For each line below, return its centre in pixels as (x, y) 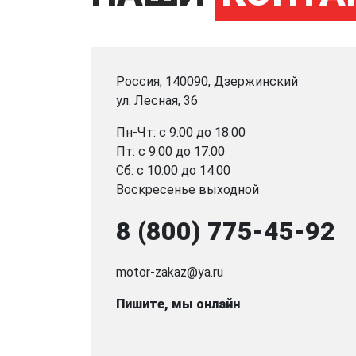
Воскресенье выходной (188, 189)
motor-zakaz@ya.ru (170, 272)
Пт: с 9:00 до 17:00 (170, 151)
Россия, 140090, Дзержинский (207, 81)
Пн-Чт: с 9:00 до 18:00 (181, 132)
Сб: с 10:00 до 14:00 (173, 170)
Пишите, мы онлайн (178, 304)
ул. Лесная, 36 (157, 100)
